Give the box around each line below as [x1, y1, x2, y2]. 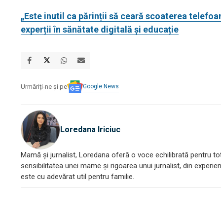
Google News [83, 82, 119, 90]
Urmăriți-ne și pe [21, 83, 67, 91]
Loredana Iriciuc [60, 125, 120, 135]
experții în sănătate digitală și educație [21, 24, 179, 35]
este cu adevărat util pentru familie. [21, 172, 134, 181]
